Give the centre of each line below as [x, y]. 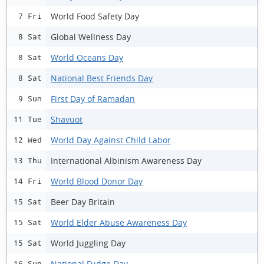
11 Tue [28, 119]
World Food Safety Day [95, 16]
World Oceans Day [87, 57]
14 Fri [28, 181]
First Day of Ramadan [93, 98]
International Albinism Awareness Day [126, 160]
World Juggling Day [88, 243]
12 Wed [28, 140]
